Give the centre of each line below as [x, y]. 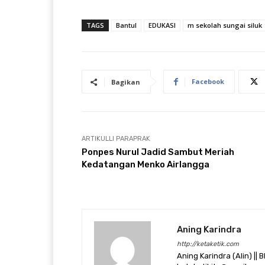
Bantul [126, 25]
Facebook [208, 81]
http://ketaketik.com [208, 244]
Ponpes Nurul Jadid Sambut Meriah [158, 152]
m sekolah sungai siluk [225, 25]
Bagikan [126, 82]
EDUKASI [162, 25]
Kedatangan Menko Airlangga [146, 164]
